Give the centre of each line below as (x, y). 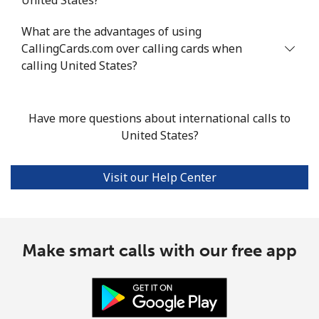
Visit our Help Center (159, 177)
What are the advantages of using (111, 31)
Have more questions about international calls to (159, 118)
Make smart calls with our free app (159, 250)
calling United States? (79, 65)
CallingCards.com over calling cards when (132, 48)
